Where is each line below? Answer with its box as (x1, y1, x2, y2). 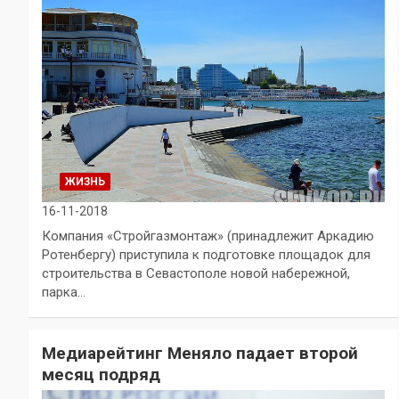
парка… (42, 283, 85, 300)
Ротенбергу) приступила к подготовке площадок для (42, 246, 370, 263)
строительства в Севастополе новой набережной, (42, 265, 350, 281)
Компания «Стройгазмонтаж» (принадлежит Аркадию (42, 227, 374, 244)
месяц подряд (42, 363, 160, 385)
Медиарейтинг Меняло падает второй (42, 342, 358, 363)
